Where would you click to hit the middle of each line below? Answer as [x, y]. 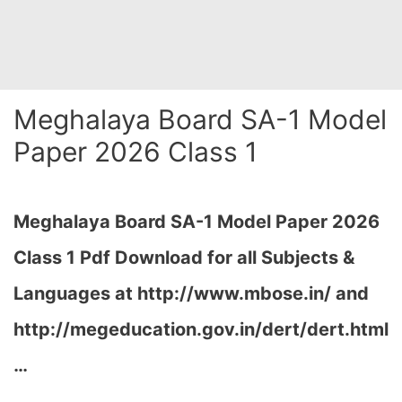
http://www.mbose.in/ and [253, 293]
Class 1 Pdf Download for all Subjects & [184, 258]
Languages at [75, 293]
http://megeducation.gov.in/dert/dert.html [201, 329]
